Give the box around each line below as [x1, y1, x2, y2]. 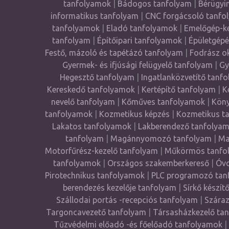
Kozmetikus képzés [99, 109, 170, 119]
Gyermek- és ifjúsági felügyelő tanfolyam [62, 60, 213, 70]
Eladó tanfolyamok [106, 24, 177, 33]
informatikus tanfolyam [51, 11, 141, 20]
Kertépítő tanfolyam [141, 85, 216, 94]
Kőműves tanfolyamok [121, 97, 205, 106]
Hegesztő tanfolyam [59, 73, 134, 82]
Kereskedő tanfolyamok [47, 85, 135, 94]
